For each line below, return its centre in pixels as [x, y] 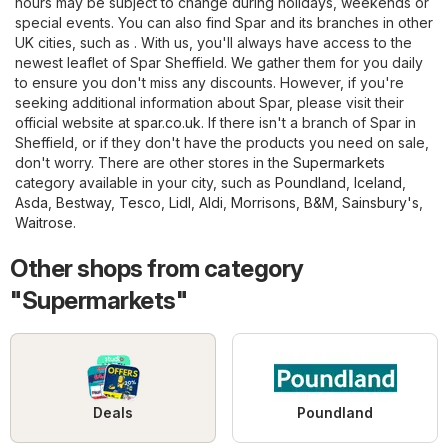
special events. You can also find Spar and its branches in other [224, 22]
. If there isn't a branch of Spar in [308, 122]
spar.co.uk [167, 122]
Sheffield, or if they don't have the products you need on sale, [222, 142]
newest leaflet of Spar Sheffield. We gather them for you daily [219, 62]
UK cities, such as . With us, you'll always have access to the [213, 42]
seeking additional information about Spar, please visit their [209, 102]
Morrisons [263, 202]
